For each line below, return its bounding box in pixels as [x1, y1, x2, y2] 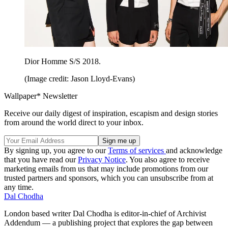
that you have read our [4, 155, 78, 164]
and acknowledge [166, 146, 222, 155]
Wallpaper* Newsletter [4, 91, 77, 100]
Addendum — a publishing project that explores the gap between [4, 218, 213, 227]
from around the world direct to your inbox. [4, 118, 144, 127]
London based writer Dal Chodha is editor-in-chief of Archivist [4, 209, 206, 218]
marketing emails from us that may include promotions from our [4, 164, 208, 173]
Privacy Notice [78, 155, 126, 164]
